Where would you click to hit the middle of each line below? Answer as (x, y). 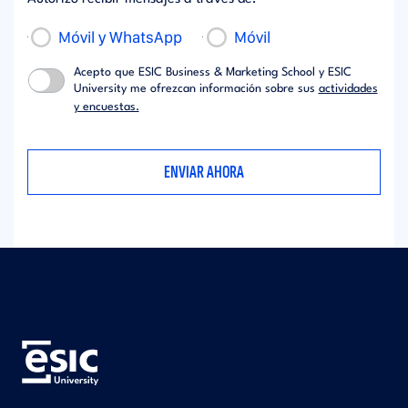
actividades (348, 88)
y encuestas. (106, 107)
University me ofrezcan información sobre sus (196, 88)
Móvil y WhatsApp (121, 36)
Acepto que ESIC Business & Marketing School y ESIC (212, 72)
